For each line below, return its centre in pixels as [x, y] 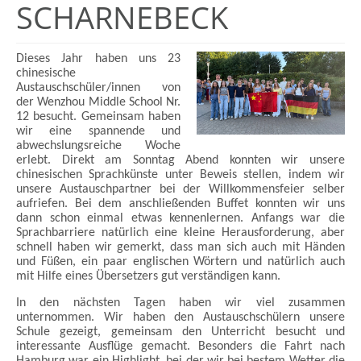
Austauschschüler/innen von [99, 87]
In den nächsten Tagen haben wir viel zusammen [180, 303]
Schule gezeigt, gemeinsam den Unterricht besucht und [180, 332]
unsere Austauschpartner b [91, 189]
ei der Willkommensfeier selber [255, 189]
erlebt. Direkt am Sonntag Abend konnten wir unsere [180, 160]
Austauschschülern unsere [274, 317]
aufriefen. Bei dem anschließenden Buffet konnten [160, 203]
